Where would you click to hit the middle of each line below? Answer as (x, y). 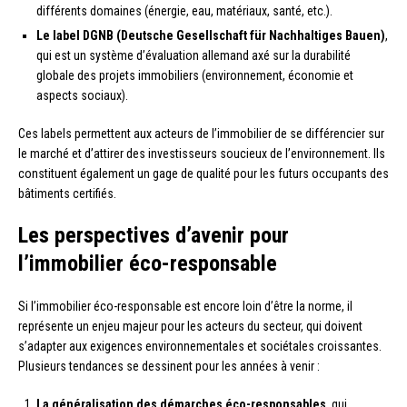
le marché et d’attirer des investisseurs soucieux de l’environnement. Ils (202, 154)
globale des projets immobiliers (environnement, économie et (195, 76)
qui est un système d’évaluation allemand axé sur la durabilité (194, 56)
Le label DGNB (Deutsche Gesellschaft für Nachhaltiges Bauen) (211, 36)
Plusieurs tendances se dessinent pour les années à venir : (169, 367)
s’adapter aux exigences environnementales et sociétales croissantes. (200, 347)
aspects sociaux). (82, 96)
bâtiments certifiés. (67, 194)
